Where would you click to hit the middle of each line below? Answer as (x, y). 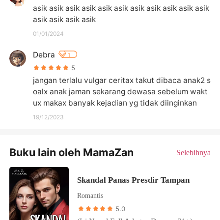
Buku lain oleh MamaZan (72, 152)
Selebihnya (193, 152)
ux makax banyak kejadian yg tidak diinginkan (115, 103)
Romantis (90, 196)
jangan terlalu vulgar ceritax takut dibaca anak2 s (122, 80)
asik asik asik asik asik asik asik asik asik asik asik (121, 8)
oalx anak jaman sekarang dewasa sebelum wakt (120, 91)
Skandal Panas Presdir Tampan (134, 180)
